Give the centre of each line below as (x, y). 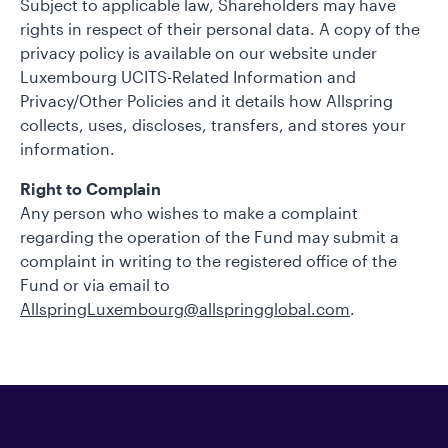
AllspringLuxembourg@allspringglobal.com (185, 308)
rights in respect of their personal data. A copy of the (220, 28)
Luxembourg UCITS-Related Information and (188, 76)
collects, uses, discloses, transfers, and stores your (213, 124)
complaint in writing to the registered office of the (208, 260)
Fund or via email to (95, 284)
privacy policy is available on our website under (198, 52)
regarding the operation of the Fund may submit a (209, 236)
